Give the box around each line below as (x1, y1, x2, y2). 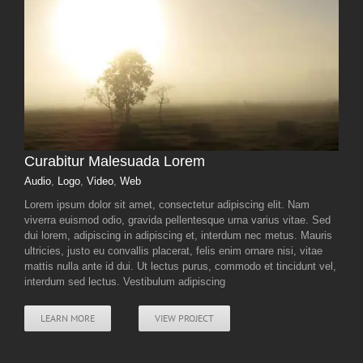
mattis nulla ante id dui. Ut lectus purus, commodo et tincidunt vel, (24, 260, 336, 273)
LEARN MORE (41, 312, 95, 325)
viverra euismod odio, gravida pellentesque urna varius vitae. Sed (24, 214, 331, 227)
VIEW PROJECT (155, 312, 214, 325)
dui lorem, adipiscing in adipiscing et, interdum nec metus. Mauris (24, 229, 332, 242)
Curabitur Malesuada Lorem (24, 153, 205, 170)
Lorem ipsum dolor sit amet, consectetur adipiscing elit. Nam (24, 199, 310, 211)
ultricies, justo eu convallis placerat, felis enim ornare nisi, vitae (24, 245, 322, 258)
